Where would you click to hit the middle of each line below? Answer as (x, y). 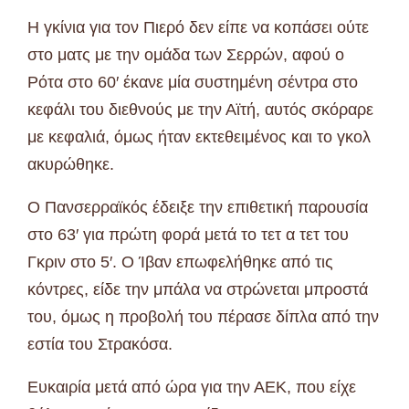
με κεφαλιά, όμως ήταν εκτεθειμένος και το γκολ (199, 136)
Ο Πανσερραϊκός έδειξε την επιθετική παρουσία (198, 207)
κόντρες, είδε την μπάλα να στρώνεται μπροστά (198, 289)
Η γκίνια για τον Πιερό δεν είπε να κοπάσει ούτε (198, 27)
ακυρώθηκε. (71, 164)
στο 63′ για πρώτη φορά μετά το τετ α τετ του (188, 234)
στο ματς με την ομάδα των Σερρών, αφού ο (186, 54)
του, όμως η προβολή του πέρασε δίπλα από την (203, 316)
